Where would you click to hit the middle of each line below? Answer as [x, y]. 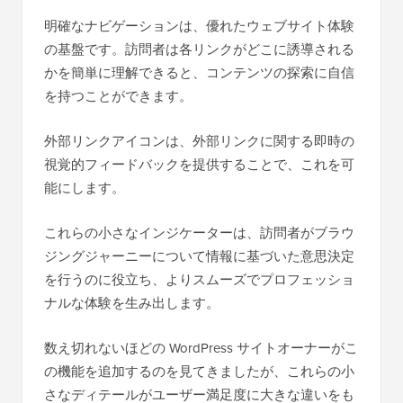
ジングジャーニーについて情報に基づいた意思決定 [199, 256]
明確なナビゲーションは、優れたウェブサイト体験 [199, 26]
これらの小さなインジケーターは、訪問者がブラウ [199, 233]
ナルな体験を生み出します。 [132, 303]
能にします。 [85, 188]
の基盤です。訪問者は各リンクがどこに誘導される [199, 49]
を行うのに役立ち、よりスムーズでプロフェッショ [199, 280]
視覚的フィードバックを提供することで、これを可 [199, 165]
